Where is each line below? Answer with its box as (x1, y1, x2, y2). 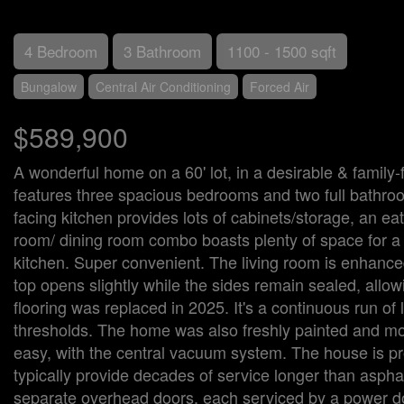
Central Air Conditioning (96, 78, 231, 96)
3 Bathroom (124, 40, 201, 62)
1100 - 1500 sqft (227, 40, 336, 62)
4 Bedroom (24, 40, 97, 62)
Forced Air (250, 78, 309, 96)
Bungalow (21, 78, 77, 96)
